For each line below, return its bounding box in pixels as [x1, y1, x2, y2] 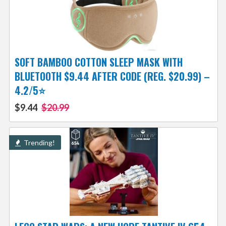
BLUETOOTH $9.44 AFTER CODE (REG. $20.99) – [14, 69, 210, 84]
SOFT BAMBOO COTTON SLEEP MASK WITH [14, 54, 183, 70]
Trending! [22, 138, 55, 147]
